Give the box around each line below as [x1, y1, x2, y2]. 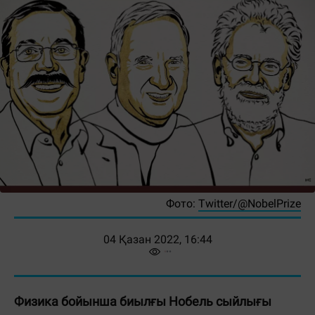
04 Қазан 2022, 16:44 [103, 233, 212, 246]
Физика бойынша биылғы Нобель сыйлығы [14, 294, 271, 309]
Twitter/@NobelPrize [198, 197, 301, 210]
